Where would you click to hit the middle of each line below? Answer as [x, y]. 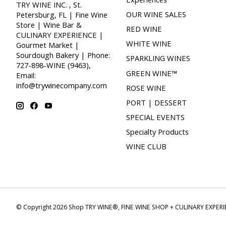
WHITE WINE [149, 44]
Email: [26, 75]
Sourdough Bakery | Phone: [63, 55]
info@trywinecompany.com [62, 86]
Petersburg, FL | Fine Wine [62, 15]
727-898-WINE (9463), [53, 65]
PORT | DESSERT [156, 102]
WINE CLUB [146, 147]
